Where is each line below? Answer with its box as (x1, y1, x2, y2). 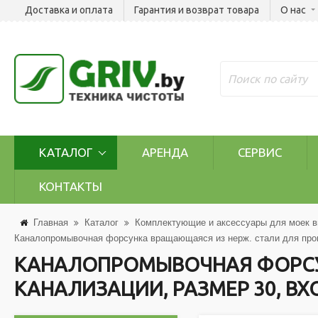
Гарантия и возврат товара (134, 4, 259, 16)
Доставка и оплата (25, 4, 113, 16)
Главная (33, 217, 68, 228)
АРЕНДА (142, 146, 188, 159)
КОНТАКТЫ (39, 180, 102, 193)
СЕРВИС (238, 146, 282, 159)
